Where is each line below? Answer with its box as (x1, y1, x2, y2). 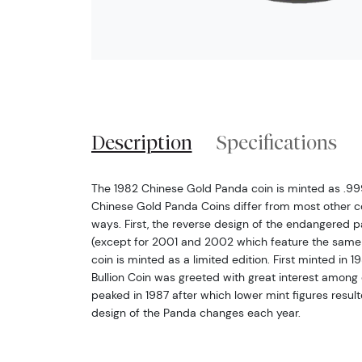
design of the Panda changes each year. (90, 305, 301, 320)
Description (90, 130, 192, 154)
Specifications (217, 130, 338, 154)
